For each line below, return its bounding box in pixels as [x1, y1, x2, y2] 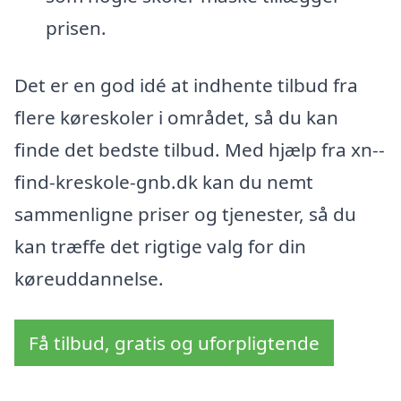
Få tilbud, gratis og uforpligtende [29, 329, 320, 355]
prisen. [45, 15, 107, 41]
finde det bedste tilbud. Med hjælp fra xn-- [14, 136, 385, 162]
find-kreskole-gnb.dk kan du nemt [14, 168, 313, 194]
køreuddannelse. [14, 265, 164, 291]
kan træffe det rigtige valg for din [14, 233, 306, 259]
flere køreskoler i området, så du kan [14, 104, 338, 130]
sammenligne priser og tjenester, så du [14, 200, 356, 226]
